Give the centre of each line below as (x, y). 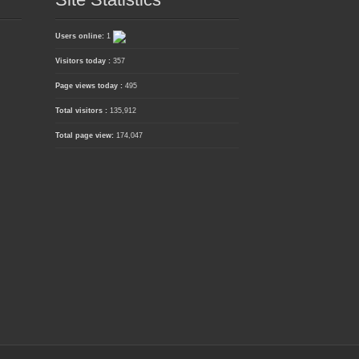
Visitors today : (84, 61)
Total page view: (85, 136)
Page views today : (90, 86)
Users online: (81, 36)
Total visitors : (82, 111)
